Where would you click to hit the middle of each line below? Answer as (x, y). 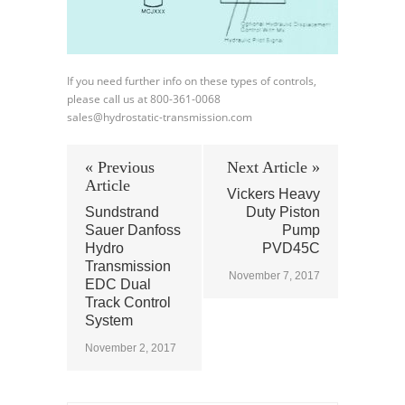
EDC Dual (118, 284)
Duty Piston (283, 212)
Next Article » (273, 167)
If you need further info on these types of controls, (192, 80)
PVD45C (291, 248)
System (109, 320)
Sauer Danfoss (133, 230)
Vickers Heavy (273, 193)
